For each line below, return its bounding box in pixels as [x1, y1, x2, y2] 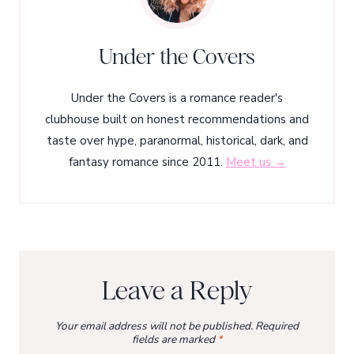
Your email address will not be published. [55, 318, 253, 334]
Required [255, 318, 299, 334]
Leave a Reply [101, 274, 253, 306]
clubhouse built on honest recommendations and [45, 111, 309, 127]
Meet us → [225, 153, 286, 170]
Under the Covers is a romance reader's [71, 89, 283, 106]
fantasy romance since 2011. [68, 153, 226, 170]
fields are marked [132, 332, 217, 348]
